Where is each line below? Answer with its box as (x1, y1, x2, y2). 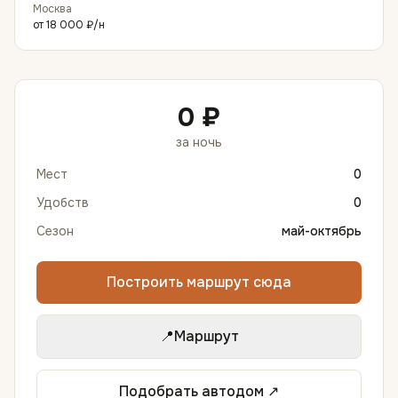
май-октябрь (282, 223, 362, 239)
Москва (33, 2, 72, 16)
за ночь (176, 134, 222, 150)
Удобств (36, 195, 89, 211)
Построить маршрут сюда (107, 273, 291, 291)
